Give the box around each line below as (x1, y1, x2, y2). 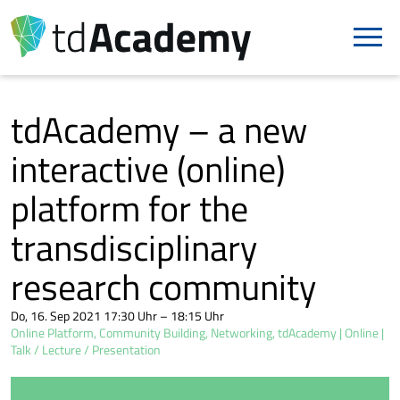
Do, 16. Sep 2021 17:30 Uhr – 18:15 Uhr (11, 306, 224, 326)
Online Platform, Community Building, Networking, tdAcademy (11, 323, 337, 343)
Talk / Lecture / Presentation (11, 340, 161, 360)
